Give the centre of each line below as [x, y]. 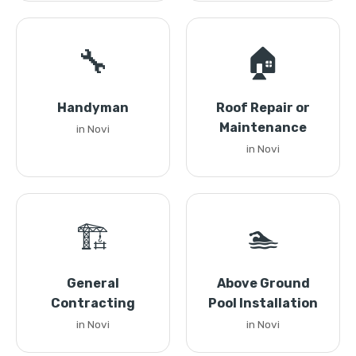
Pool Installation [263, 303]
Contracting [93, 303]
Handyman [93, 108]
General [93, 283]
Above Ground [263, 283]
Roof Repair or [263, 108]
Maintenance [263, 128]
